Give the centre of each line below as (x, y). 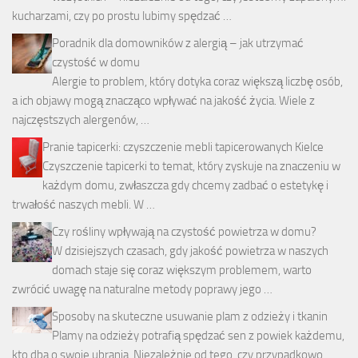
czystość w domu (96, 62)
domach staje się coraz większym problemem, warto (182, 270)
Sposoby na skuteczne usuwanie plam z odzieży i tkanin (190, 316)
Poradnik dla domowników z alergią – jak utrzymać (178, 43)
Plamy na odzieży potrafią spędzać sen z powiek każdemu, (198, 335)
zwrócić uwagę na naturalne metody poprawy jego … (142, 289)
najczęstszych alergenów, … (81, 119)
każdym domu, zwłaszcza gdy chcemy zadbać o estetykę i (185, 185)
